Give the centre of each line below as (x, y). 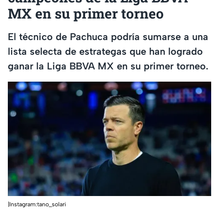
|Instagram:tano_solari (37, 204)
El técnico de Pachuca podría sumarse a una (108, 37)
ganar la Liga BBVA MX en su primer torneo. (108, 66)
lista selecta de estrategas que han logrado (105, 52)
